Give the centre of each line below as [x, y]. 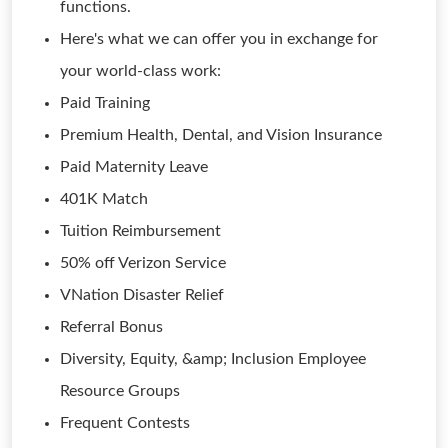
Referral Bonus [111, 327]
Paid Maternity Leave [134, 167]
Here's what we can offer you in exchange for [219, 39]
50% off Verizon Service [143, 263]
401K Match [104, 199]
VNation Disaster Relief [142, 295]
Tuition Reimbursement [140, 231]
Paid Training [105, 103]
